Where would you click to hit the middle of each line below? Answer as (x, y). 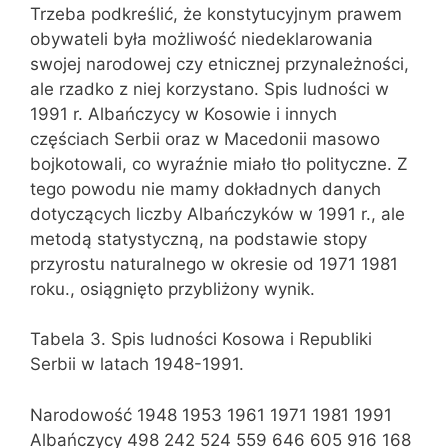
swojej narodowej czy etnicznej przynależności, (219, 63)
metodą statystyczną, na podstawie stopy (198, 238)
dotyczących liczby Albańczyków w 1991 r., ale (217, 213)
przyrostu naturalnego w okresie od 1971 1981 (214, 263)
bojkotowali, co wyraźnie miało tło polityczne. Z (219, 163)
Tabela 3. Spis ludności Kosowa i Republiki (201, 339)
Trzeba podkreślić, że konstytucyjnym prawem (216, 13)
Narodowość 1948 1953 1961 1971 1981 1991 (211, 414)
